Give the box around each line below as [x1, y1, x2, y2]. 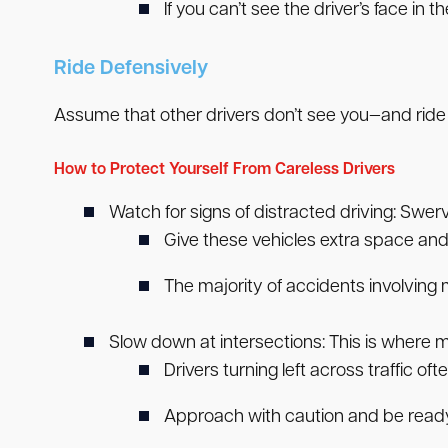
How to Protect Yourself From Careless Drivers [53, 162, 395, 179]
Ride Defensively [53, 59, 208, 80]
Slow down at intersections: [108, 334, 325, 354]
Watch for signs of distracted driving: [108, 204, 396, 224]
